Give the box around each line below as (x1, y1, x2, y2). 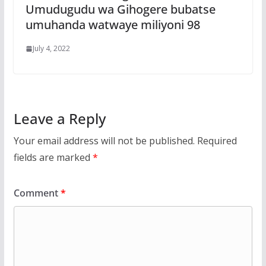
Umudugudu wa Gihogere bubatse (25, 1, 216, 18)
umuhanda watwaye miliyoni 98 (25, 17, 200, 33)
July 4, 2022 (32, 43, 70, 54)
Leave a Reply (13, 109, 106, 129)
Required (197, 134, 237, 148)
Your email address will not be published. (13, 134, 195, 148)
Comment (13, 186, 61, 200)
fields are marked (13, 151, 93, 164)
